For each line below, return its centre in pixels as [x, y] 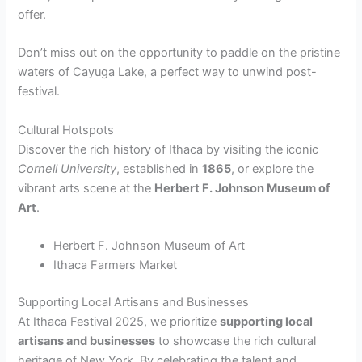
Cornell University [67, 168]
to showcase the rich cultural [236, 341]
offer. [32, 14]
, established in [160, 168]
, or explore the [273, 168]
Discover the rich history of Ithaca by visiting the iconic [168, 149]
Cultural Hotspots [66, 130]
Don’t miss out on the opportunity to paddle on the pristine [179, 53]
